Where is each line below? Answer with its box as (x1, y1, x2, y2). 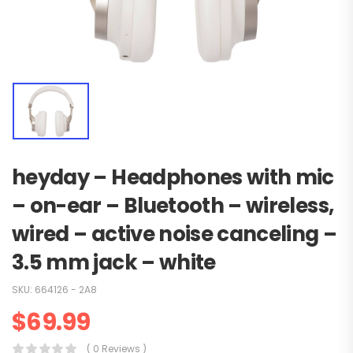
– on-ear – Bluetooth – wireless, (12, 191, 334, 220)
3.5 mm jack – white (12, 247, 216, 277)
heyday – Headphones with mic (12, 162, 334, 191)
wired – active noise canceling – (12, 219, 337, 248)
